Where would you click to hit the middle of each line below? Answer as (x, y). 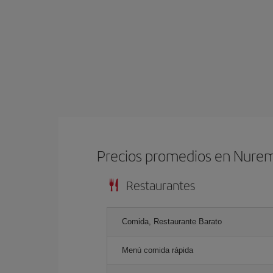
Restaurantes (161, 185)
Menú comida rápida (158, 250)
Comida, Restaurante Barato (172, 222)
